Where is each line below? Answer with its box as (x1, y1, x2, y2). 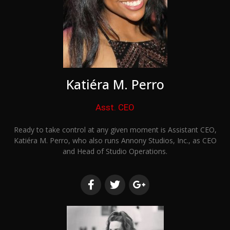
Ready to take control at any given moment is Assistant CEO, (13, 125, 217, 135)
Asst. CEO (95, 102, 135, 113)
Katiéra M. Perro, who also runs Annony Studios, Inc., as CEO (13, 136, 217, 146)
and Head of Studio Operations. (63, 146, 167, 157)
